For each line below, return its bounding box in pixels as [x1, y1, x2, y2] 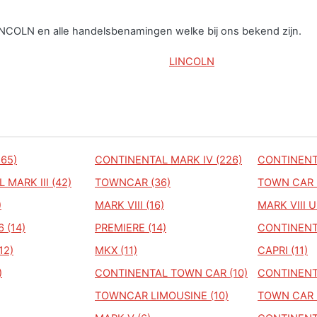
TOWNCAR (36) [95, 176, 171, 189]
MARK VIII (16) [95, 199, 164, 212]
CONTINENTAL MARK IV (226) [95, 154, 242, 166]
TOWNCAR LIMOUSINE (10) [95, 289, 229, 302]
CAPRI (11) [258, 244, 308, 257]
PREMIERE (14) [95, 221, 166, 234]
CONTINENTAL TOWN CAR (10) [95, 267, 248, 279]
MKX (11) [95, 244, 137, 257]
